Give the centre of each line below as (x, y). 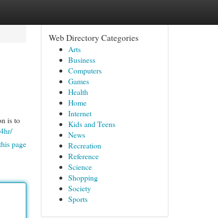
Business (82, 60)
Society (79, 188)
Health (78, 92)
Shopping (83, 177)
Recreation (84, 145)
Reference (83, 156)
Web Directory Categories (93, 38)
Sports (78, 199)
